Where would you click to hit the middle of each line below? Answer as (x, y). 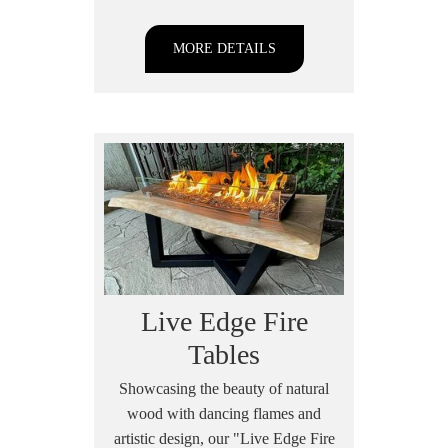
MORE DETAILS (224, 48)
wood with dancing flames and (224, 413)
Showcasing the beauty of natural (224, 388)
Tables (224, 354)
